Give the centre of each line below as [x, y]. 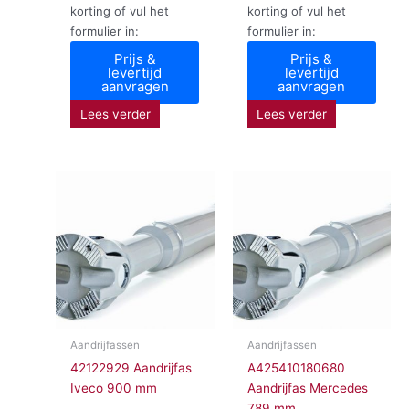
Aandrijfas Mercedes [307, 388]
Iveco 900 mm [114, 388]
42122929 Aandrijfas [131, 368]
